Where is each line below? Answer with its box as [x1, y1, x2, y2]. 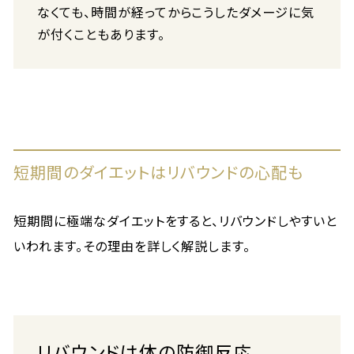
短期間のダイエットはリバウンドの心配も [13, 160, 304, 183]
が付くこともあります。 [37, 24, 165, 43]
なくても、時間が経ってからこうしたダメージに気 [37, 2, 315, 21]
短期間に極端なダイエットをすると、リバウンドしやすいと [13, 211, 337, 230]
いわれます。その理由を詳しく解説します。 [13, 236, 251, 255]
